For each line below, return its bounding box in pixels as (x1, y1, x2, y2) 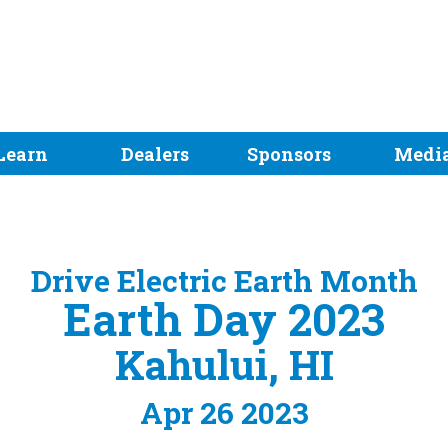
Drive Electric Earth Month (30, 260, 418, 300)
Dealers (121, 142, 190, 167)
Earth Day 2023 (63, 289, 385, 348)
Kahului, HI (114, 337, 334, 391)
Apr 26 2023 (139, 392, 309, 432)
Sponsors (247, 142, 332, 167)
